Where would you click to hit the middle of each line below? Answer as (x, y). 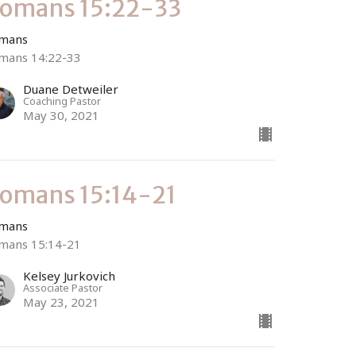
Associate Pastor (63, 287)
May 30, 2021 (62, 115)
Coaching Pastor (62, 101)
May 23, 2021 (62, 302)
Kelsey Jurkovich (70, 275)
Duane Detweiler (71, 89)
